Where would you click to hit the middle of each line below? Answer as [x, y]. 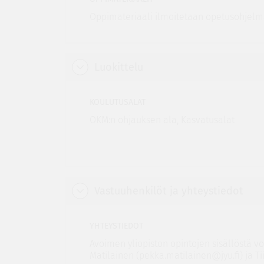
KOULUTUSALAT [117, 102]
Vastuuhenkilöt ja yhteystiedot [169, 191]
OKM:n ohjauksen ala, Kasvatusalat [162, 120]
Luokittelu [118, 67]
